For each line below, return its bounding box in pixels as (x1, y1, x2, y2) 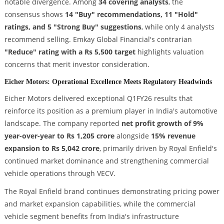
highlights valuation (135, 47, 204, 57)
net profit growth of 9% (121, 118, 203, 128)
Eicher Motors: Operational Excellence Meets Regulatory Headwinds (4, 77, 212, 85)
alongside (114, 130, 151, 140)
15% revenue (150, 130, 195, 140)
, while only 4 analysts (141, 22, 214, 32)
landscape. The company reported (4, 118, 121, 128)
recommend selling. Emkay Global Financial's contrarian (4, 34, 192, 44)
